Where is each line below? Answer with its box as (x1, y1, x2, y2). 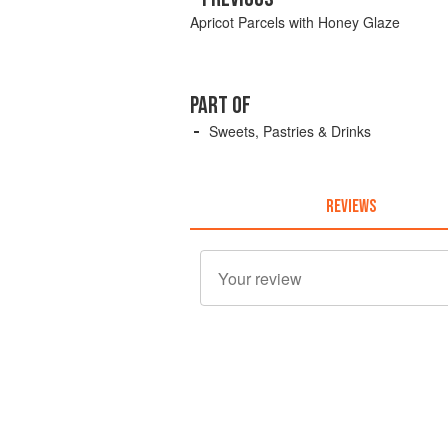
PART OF (190, 91, 251, 120)
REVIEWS (325, 195, 376, 217)
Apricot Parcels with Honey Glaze (190, 12, 400, 32)
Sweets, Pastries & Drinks (209, 121, 371, 141)
